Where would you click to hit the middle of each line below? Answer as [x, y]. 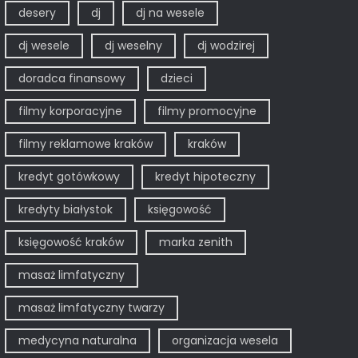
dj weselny [133, 45]
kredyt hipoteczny [205, 176]
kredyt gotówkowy [69, 176]
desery [37, 12]
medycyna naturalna [77, 340]
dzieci [176, 78]
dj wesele [44, 45]
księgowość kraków [71, 242]
